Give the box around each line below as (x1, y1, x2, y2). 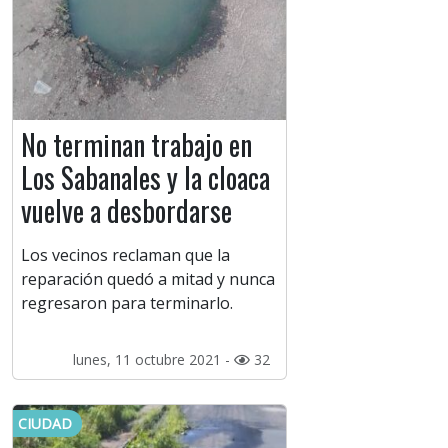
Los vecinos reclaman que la (21, 244, 230, 267)
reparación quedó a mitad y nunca (21, 268, 275, 291)
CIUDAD (18, 414, 72, 434)
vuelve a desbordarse (21, 190, 238, 232)
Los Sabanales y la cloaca (21, 157, 270, 199)
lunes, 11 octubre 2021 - (72, 350, 234, 370)
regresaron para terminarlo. (21, 292, 237, 315)
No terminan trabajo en (21, 124, 252, 166)
